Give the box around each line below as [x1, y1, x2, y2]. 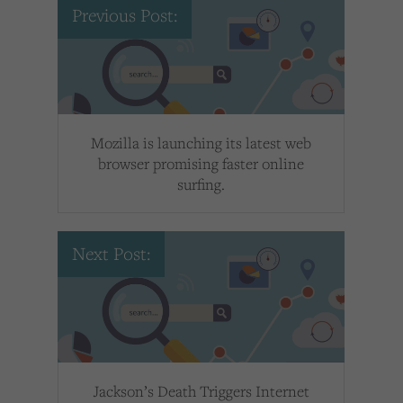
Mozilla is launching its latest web [91, 132, 311, 154]
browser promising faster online [98, 153, 304, 175]
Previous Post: [72, 4, 177, 28]
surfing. [177, 174, 225, 195]
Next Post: [72, 242, 150, 266]
